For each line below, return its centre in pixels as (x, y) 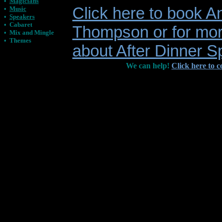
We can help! (148, 66)
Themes (20, 40)
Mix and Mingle (32, 32)
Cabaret (21, 25)
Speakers (22, 17)
